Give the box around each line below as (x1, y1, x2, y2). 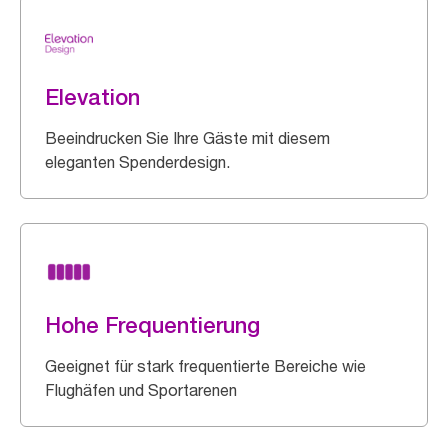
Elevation (45, 83, 140, 110)
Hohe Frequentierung (45, 311, 260, 338)
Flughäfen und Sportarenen (45, 379, 237, 400)
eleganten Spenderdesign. (45, 151, 230, 172)
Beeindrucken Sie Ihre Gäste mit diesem (45, 127, 330, 148)
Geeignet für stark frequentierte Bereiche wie (45, 355, 366, 376)
